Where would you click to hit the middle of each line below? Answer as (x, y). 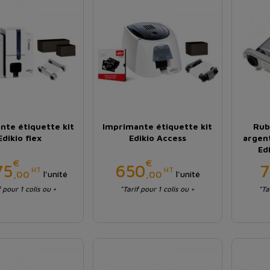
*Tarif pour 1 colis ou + (158, 189)
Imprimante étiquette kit (158, 127)
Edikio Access (157, 138)
